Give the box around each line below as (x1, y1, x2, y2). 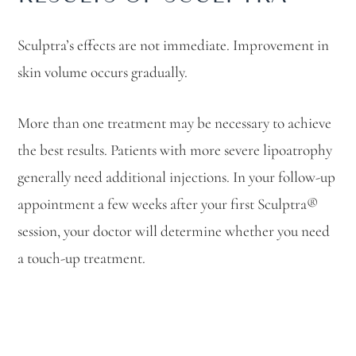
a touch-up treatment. (17, 251, 146, 267)
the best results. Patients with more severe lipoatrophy (17, 143, 333, 159)
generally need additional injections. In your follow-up (17, 170, 336, 186)
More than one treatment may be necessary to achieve (17, 116, 332, 132)
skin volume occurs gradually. (17, 65, 188, 81)
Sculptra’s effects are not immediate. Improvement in (17, 38, 330, 54)
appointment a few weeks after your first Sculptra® (17, 197, 319, 213)
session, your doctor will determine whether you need (17, 224, 331, 240)
